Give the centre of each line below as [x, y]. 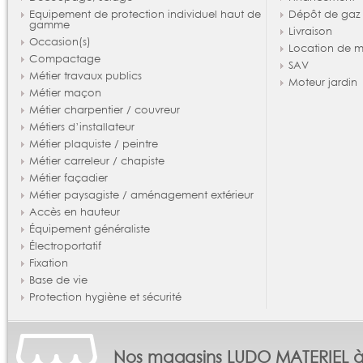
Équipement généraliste [89, 229]
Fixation [48, 263]
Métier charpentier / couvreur [104, 110]
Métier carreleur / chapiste [96, 161]
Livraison [310, 31]
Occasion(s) [60, 42]
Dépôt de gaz [324, 14]
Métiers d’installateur [81, 127]
